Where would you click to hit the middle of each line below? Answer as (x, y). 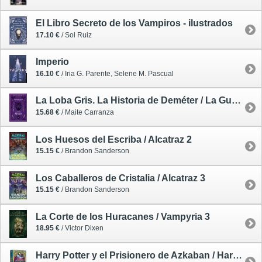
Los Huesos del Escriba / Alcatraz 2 (114, 139)
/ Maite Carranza (87, 112)
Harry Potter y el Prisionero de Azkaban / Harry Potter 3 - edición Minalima (237, 256)
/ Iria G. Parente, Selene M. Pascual (117, 73)
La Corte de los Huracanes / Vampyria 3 (123, 216)
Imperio (52, 62)
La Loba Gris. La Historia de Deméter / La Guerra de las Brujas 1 (236, 101)
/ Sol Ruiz (76, 35)
